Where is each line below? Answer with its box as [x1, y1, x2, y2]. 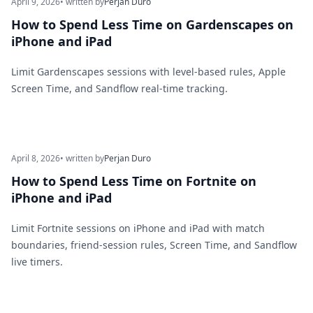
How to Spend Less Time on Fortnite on [11, 173, 256, 189]
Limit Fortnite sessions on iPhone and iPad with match [11, 221, 265, 235]
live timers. [11, 255, 63, 268]
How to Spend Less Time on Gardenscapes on [11, 16, 293, 33]
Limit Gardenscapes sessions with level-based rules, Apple [11, 65, 286, 78]
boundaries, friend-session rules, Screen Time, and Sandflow [11, 238, 297, 252]
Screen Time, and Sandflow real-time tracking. [11, 82, 228, 95]
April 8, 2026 [11, 152, 60, 164]
